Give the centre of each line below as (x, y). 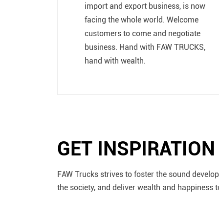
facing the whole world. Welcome (142, 20)
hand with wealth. (115, 61)
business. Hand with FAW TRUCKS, (145, 47)
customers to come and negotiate (142, 33)
